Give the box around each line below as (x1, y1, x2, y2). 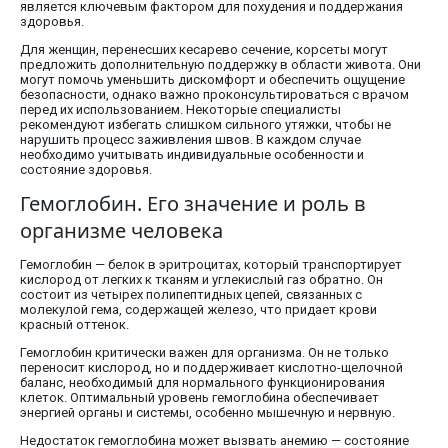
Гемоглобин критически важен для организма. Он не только (20, 345, 389, 361)
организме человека (20, 217, 223, 245)
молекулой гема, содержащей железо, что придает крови (20, 302, 377, 318)
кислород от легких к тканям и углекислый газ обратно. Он (20, 272, 383, 288)
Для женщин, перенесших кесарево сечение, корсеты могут (20, 42, 388, 58)
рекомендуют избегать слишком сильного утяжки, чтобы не (20, 117, 391, 133)
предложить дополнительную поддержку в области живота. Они (20, 57, 421, 73)
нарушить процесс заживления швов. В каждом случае (20, 132, 361, 148)
